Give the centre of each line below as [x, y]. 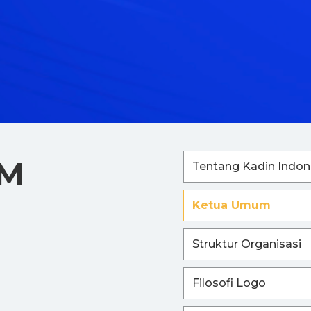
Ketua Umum [232, 205]
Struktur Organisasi [247, 244]
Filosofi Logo [229, 283]
